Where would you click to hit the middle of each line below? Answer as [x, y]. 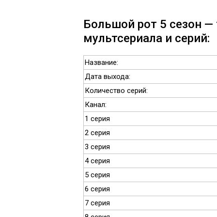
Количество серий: [116, 91]
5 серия [97, 175]
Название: [101, 62]
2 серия [97, 133]
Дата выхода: [108, 77]
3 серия [97, 147]
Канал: [96, 105]
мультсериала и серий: [147, 38]
